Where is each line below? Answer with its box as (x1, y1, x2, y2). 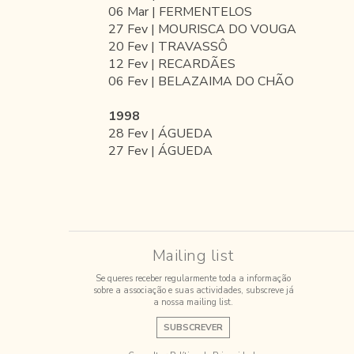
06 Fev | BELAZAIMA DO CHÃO (108, 73, 294, 90)
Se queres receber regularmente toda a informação (96, 273, 291, 284)
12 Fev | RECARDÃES (108, 55, 235, 73)
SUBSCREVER (164, 322, 223, 333)
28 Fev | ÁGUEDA (108, 125, 213, 142)
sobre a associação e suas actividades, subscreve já (92, 284, 294, 296)
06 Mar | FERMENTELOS (108, 3, 252, 21)
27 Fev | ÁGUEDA (108, 142, 213, 160)
